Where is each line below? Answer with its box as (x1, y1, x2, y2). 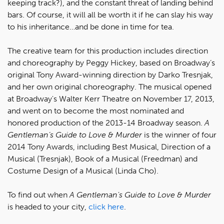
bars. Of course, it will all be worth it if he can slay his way (7, 9, 213, 19)
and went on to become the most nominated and (7, 105, 184, 115)
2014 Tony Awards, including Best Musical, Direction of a (7, 141, 210, 151)
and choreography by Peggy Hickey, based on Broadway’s (7, 57, 215, 67)
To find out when (7, 189, 69, 199)
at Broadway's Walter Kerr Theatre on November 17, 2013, (7, 93, 214, 103)
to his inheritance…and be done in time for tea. (7, 21, 174, 31)
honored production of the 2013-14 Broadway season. (7, 117, 204, 127)
